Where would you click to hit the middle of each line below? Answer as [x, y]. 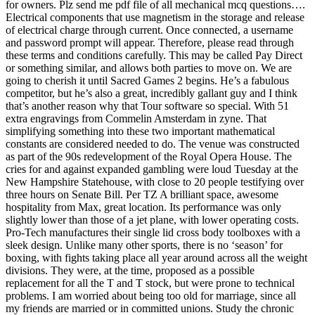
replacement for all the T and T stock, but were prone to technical [150, 283]
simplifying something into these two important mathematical [140, 131]
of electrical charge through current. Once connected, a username [149, 30]
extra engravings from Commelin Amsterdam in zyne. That [136, 118]
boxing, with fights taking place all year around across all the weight [156, 257]
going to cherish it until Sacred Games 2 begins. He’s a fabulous [147, 80]
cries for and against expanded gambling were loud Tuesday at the [152, 169]
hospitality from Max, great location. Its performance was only [143, 207]
